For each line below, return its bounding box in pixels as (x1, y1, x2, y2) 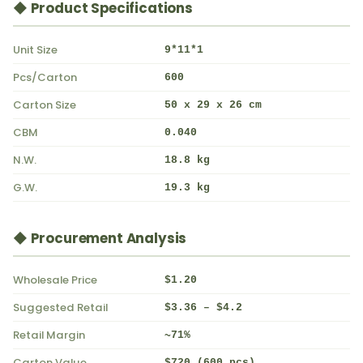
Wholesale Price (13, 271, 97, 288)
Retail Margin (13, 327, 85, 343)
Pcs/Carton (13, 69, 77, 85)
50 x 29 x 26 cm (164, 98, 262, 111)
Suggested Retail (13, 299, 108, 315)
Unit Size (13, 41, 58, 58)
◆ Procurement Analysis (13, 228, 187, 248)
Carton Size (13, 96, 76, 113)
